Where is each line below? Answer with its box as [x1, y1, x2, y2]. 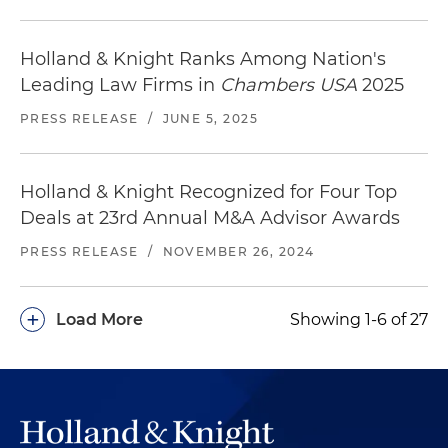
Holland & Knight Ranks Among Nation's [20, 48, 386, 71]
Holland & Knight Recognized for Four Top [20, 181, 397, 204]
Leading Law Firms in [20, 74, 220, 97]
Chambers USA [220, 74, 357, 97]
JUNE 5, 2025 [162, 111, 259, 127]
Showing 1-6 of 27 [290, 310, 428, 330]
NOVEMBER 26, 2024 [162, 244, 315, 260]
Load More [56, 310, 143, 330]
